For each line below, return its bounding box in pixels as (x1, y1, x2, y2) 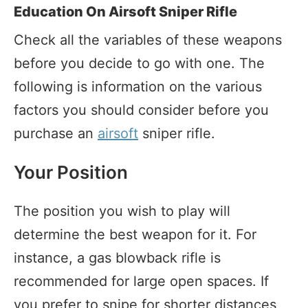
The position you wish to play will (14, 202, 230, 219)
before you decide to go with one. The (14, 54, 265, 71)
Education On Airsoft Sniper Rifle (14, 3, 237, 20)
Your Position (14, 161, 128, 183)
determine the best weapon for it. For (14, 225, 256, 243)
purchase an (14, 124, 98, 142)
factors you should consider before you (14, 101, 269, 118)
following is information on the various (14, 78, 262, 95)
